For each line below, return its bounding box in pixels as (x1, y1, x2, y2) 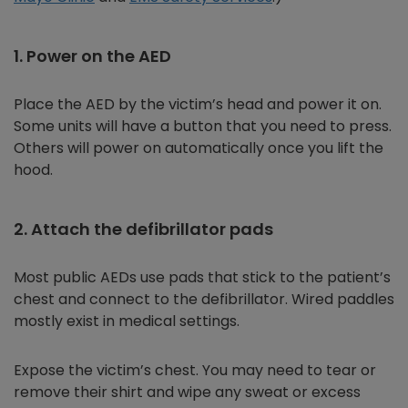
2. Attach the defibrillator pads (14, 218, 273, 241)
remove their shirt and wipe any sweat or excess (14, 382, 361, 403)
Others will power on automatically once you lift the (14, 138, 383, 159)
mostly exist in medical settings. (14, 311, 243, 332)
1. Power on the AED (14, 45, 171, 68)
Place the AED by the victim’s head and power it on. (14, 94, 382, 116)
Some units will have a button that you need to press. (14, 116, 392, 138)
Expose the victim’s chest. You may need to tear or (14, 360, 376, 382)
